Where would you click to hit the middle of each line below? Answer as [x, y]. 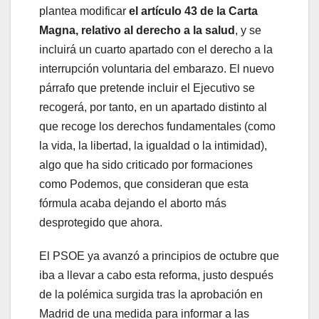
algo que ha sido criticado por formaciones [146, 165]
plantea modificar [83, 11]
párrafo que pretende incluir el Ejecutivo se [147, 88]
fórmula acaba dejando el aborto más [133, 204]
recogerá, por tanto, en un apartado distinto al [153, 108]
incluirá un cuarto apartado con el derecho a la [156, 50]
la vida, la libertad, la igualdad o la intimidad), [153, 146]
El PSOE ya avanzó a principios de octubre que [159, 256]
